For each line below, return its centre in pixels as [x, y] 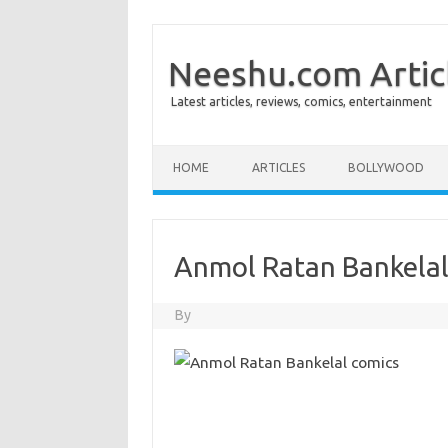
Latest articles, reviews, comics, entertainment [301, 101]
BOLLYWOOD [386, 167]
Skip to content [200, 152]
